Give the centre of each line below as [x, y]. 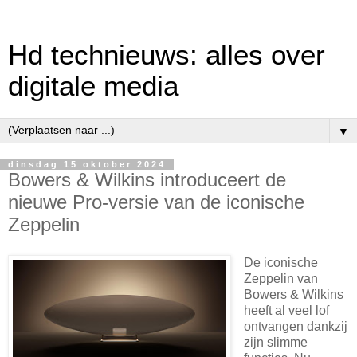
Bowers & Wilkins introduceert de [147, 180]
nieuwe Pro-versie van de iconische [156, 202]
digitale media [93, 86]
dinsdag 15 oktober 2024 [87, 164]
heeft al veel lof [286, 310]
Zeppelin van [280, 278]
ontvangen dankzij [295, 326]
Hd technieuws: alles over [167, 55]
